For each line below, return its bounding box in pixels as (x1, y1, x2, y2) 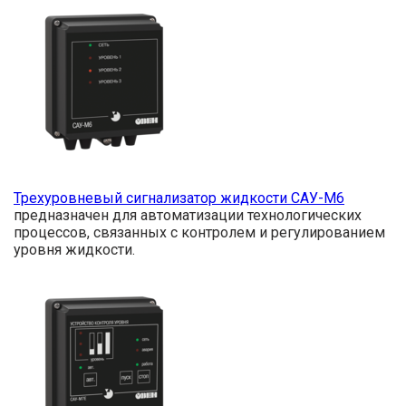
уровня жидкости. (14, 241, 135, 259)
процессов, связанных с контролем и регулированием (14, 224, 385, 242)
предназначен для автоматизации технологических (14, 207, 362, 225)
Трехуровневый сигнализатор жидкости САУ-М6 (14, 189, 344, 208)
